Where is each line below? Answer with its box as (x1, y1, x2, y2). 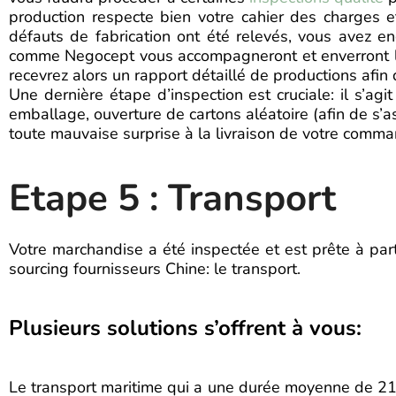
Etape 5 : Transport (9, 173, 336, 224)
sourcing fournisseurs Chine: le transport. (9, 258, 301, 279)
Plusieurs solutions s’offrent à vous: (9, 314, 362, 342)
